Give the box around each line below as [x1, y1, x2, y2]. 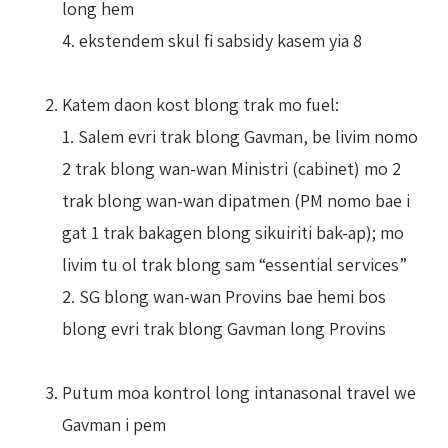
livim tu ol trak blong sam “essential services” [62, 252, 407, 276]
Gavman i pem [62, 412, 166, 436]
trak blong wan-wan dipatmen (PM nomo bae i [62, 188, 410, 212]
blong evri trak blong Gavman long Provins [62, 316, 386, 340]
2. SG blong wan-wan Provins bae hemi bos [62, 284, 386, 308]
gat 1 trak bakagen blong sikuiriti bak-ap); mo [62, 220, 404, 244]
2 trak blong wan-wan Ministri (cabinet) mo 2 [62, 156, 401, 180]
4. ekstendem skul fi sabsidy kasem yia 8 [62, 28, 362, 52]
